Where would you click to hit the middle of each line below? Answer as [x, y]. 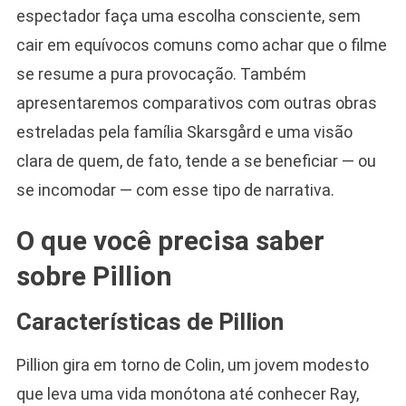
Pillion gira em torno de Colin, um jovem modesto [192, 364]
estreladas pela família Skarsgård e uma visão [184, 131]
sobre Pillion [94, 275]
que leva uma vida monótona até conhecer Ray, [187, 393]
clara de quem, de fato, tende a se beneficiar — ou [196, 160]
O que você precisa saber [170, 240]
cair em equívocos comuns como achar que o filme [201, 44]
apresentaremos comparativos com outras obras [196, 102]
